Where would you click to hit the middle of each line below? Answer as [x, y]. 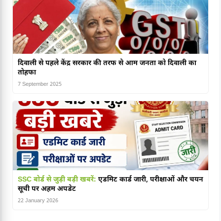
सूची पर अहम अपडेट [47, 189]
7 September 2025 [40, 85]
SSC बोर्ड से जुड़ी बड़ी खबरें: [57, 180]
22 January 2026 [38, 201]
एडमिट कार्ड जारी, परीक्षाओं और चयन [150, 180]
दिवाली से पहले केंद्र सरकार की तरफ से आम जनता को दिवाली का [107, 64]
